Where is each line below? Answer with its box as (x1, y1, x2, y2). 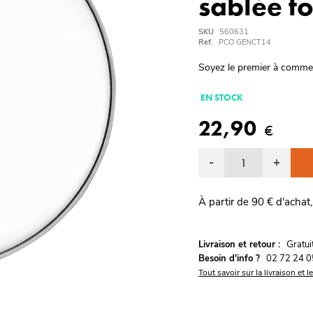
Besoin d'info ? (198, 252, 260, 265)
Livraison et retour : (198, 238, 280, 251)
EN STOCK (201, 92, 243, 103)
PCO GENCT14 (219, 37, 271, 48)
